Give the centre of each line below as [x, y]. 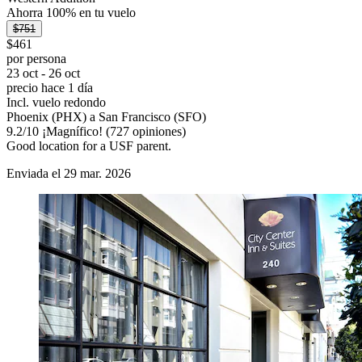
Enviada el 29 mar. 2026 [69, 174]
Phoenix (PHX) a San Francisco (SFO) [106, 117]
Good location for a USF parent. [89, 146]
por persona [36, 59]
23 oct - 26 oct [43, 74]
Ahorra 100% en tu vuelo [71, 13]
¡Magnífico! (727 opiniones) [112, 132]
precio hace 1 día [50, 88]
